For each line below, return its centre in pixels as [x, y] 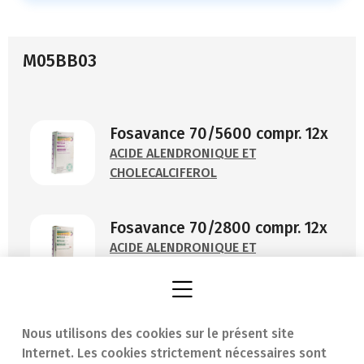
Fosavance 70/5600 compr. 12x [219, 134]
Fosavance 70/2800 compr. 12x [219, 228]
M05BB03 [60, 61]
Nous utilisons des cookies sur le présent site [158, 333]
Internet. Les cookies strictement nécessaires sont [174, 353]
